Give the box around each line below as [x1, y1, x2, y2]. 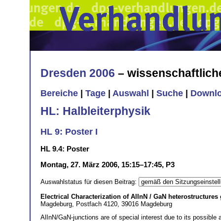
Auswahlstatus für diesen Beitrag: [40, 178, 139, 185]
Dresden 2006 [40, 66, 115, 79]
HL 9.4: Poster [40, 144, 89, 153]
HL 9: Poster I [40, 126, 98, 137]
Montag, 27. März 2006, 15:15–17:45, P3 [40, 160, 175, 169]
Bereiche [40, 88, 78, 99]
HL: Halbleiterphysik [40, 104, 150, 117]
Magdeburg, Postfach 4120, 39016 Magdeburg [40, 200, 172, 208]
